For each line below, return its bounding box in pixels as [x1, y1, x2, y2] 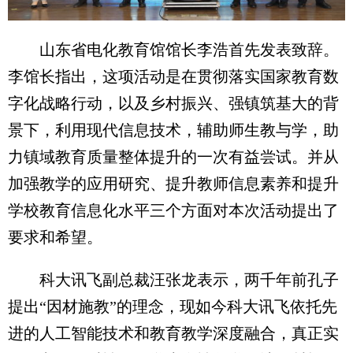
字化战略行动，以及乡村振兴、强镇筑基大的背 [8, 95, 339, 113]
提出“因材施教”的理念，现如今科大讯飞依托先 [8, 298, 337, 316]
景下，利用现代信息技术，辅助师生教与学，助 [8, 121, 339, 139]
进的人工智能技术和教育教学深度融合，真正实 [8, 325, 339, 343]
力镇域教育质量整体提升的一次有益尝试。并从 [8, 148, 339, 166]
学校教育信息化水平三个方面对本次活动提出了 [8, 202, 339, 220]
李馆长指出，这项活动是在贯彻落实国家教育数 [8, 68, 339, 86]
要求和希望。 [8, 229, 102, 247]
